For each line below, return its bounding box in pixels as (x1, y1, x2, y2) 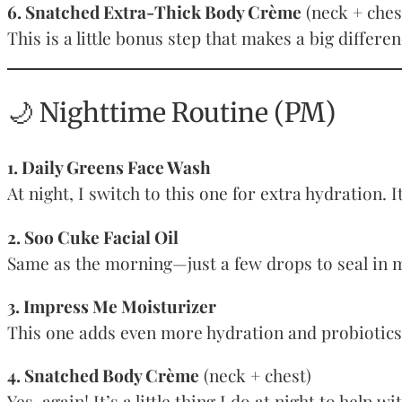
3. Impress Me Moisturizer (7, 293, 216, 318)
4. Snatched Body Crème (7, 363, 199, 387)
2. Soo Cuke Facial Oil (7, 224, 179, 249)
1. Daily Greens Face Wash (7, 155, 211, 179)
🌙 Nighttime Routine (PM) (7, 95, 336, 129)
